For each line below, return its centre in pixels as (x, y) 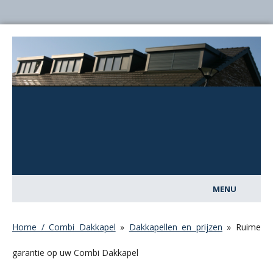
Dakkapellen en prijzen (175, 227)
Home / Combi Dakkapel (64, 227)
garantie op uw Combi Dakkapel (75, 253)
